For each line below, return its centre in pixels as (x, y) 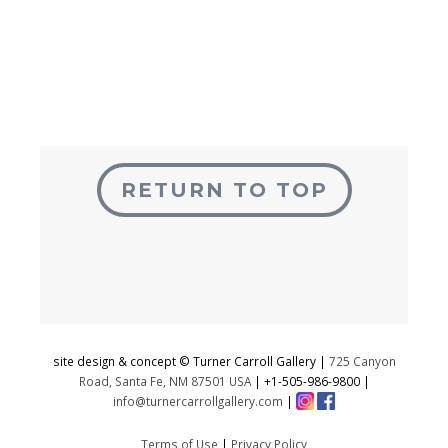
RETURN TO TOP (224, 189)
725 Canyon (362, 360)
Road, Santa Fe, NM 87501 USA (164, 380)
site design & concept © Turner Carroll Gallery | (190, 360)
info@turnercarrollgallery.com (198, 400)
